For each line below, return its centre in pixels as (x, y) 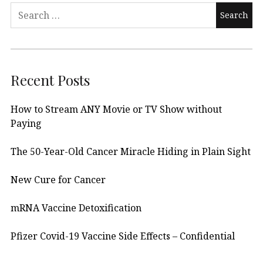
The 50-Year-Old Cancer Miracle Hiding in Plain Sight (131, 152)
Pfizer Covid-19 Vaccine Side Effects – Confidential (123, 236)
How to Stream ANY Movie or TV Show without (116, 109)
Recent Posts (50, 80)
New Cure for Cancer (58, 180)
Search (26, 9)
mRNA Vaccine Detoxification (76, 208)
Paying (26, 124)
